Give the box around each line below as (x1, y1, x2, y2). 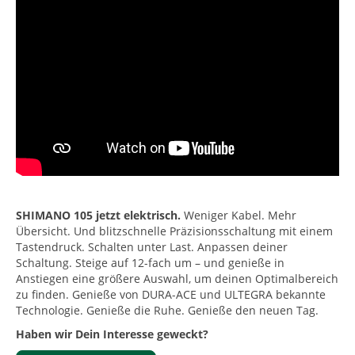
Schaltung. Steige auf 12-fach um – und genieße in (16, 255, 284, 271)
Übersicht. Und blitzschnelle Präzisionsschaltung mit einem (16, 223, 333, 239)
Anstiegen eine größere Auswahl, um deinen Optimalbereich (16, 271, 338, 287)
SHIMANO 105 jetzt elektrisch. (16, 208, 181, 223)
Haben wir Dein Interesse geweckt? (16, 326, 208, 342)
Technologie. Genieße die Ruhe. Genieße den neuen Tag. (16, 303, 319, 319)
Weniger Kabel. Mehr (181, 208, 296, 223)
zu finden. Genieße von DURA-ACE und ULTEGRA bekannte (16, 287, 326, 303)
